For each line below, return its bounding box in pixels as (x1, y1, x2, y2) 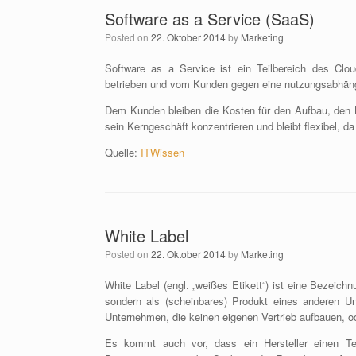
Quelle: (105, 145, 141, 160)
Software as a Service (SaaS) (105, 7, 315, 30)
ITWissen (141, 145, 184, 160)
